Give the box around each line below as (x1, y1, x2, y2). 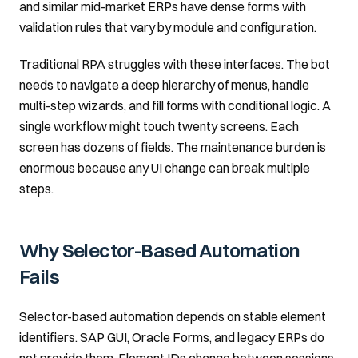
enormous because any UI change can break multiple (19, 160, 310, 176)
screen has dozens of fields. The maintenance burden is (19, 139, 326, 155)
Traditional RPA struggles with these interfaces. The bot (19, 56, 330, 72)
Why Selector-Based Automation (19, 238, 300, 262)
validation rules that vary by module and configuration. (19, 19, 316, 35)
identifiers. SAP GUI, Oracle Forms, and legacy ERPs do (19, 329, 324, 345)
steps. (19, 181, 54, 197)
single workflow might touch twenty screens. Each (19, 118, 299, 134)
